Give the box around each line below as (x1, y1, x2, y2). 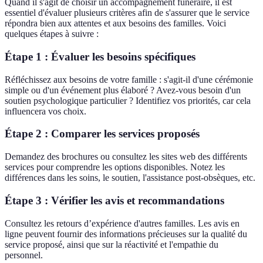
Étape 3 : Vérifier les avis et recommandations (5, 194, 224, 207)
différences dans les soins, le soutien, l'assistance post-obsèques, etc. (5, 173, 255, 183)
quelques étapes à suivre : (5, 29, 99, 39)
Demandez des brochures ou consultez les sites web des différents (5, 151, 247, 162)
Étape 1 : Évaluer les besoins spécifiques (5, 50, 195, 63)
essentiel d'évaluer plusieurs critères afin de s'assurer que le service (5, 8, 249, 18)
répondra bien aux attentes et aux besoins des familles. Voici (5, 18, 226, 29)
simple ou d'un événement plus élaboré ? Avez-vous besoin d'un (5, 85, 241, 95)
